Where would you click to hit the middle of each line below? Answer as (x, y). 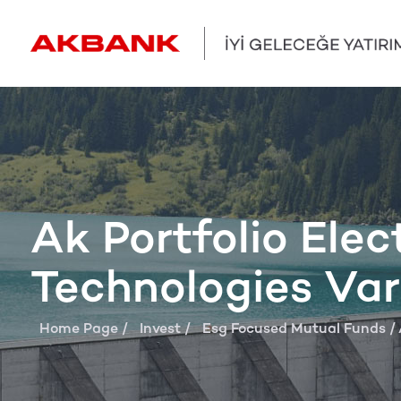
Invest (160, 328)
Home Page (78, 328)
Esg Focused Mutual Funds (294, 328)
